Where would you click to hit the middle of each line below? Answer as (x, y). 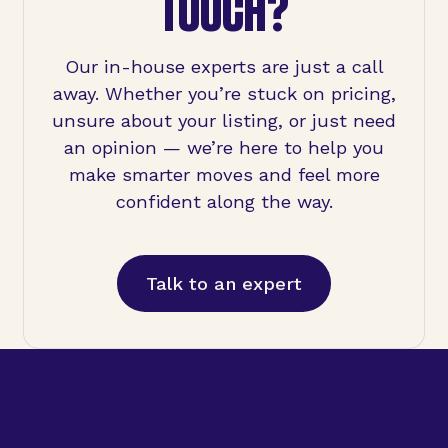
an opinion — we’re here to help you (224, 148)
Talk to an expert (224, 283)
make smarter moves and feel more (224, 175)
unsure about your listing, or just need (224, 121)
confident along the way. (224, 202)
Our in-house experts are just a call (224, 67)
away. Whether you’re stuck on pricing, (224, 94)
